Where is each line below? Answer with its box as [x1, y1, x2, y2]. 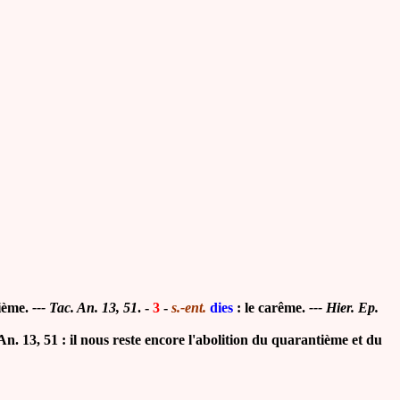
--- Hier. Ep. [309, 300, 379, 315]
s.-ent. [171, 300, 206, 315]
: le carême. [233, 300, 309, 315]
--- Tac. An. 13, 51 [32, 300, 137, 315]
